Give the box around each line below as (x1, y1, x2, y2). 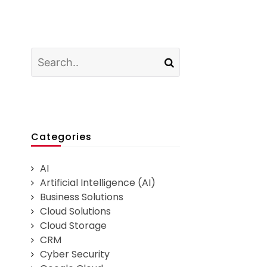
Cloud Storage (40, 219, 107, 233)
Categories (31, 130, 92, 144)
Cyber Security (40, 247, 110, 262)
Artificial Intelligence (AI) (40, 176, 156, 190)
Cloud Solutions (40, 204, 111, 219)
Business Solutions (40, 190, 124, 204)
